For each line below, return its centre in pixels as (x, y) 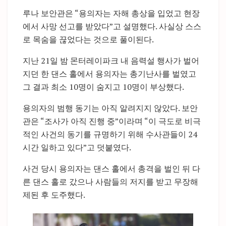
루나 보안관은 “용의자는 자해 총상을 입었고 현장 (111, 13)
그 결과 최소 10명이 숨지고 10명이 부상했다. (103, 87)
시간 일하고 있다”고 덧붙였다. (77, 148)
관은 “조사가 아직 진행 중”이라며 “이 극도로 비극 (112, 121)
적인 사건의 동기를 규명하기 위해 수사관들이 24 (110, 134)
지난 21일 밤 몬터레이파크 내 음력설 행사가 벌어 (111, 61)
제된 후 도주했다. (54, 195)
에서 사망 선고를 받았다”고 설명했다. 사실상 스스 (112, 26)
